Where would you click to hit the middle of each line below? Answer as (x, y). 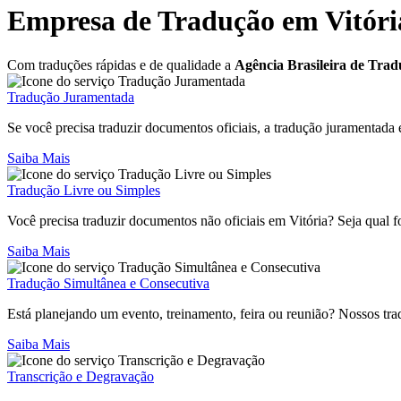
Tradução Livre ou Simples (84, 190)
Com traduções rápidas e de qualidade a (121, 64)
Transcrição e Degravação (81, 376)
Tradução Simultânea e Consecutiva (108, 283)
